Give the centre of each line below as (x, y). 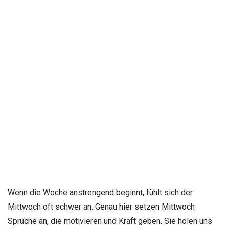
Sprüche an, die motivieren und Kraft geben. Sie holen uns (110, 221)
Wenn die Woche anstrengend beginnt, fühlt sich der (100, 192)
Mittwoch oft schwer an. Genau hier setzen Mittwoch (101, 207)
